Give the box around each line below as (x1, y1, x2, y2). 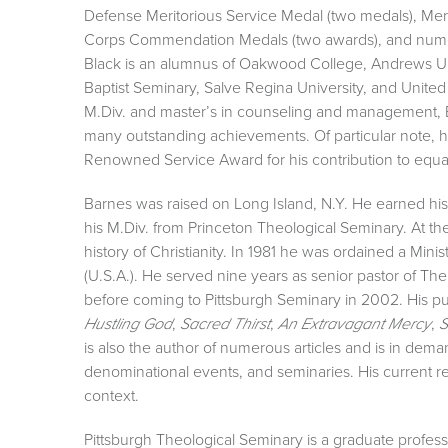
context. (84, 384, 139, 406)
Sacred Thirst (180, 314, 270, 332)
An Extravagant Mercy (278, 314, 431, 332)
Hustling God (84, 314, 172, 332)
